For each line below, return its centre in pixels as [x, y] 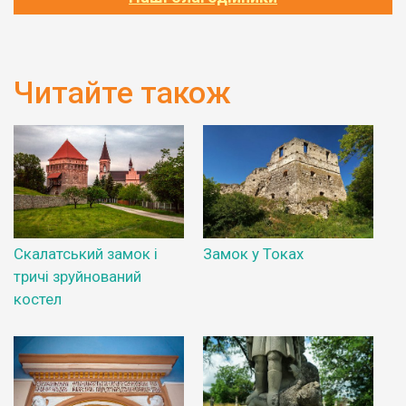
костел [38, 300]
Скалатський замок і [86, 254]
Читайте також [122, 92]
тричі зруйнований [77, 277]
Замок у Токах [253, 254]
